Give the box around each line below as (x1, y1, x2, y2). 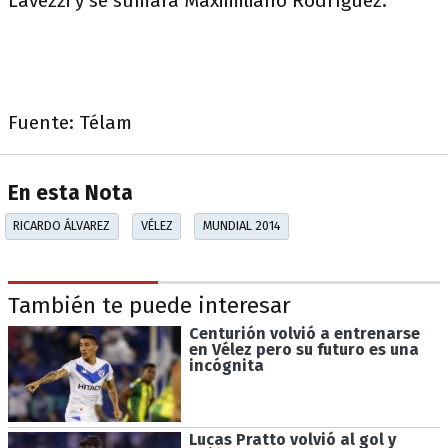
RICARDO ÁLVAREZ (13, 218, 111, 234)
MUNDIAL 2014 (202, 218, 281, 234)
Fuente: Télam (8, 111, 132, 134)
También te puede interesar (8, 292, 291, 320)
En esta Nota (8, 181, 133, 207)
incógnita (188, 355, 264, 375)
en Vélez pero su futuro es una (188, 339, 419, 359)
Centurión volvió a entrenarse (188, 323, 420, 343)
